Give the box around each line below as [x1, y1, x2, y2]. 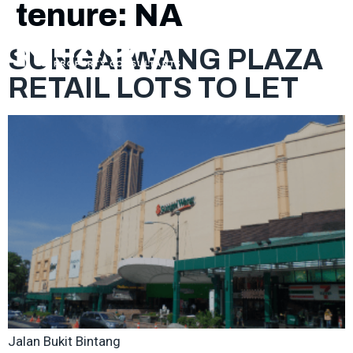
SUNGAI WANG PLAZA [8, 44, 323, 76]
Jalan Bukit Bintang [8, 333, 121, 349]
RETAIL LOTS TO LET [8, 72, 299, 105]
